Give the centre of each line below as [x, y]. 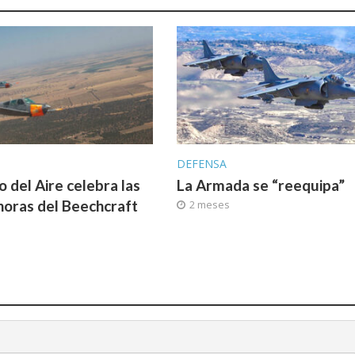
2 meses [209, 205]
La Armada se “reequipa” [260, 185]
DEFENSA [201, 164]
